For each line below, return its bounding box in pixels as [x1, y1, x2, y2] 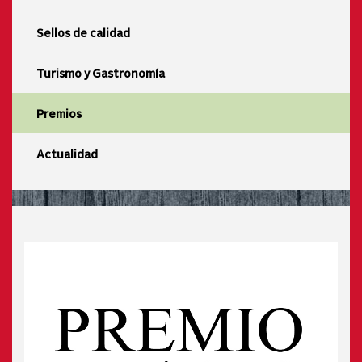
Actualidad [36, 145, 98, 161]
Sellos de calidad [36, 24, 130, 40]
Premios [36, 105, 82, 120]
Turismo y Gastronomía [36, 65, 165, 80]
